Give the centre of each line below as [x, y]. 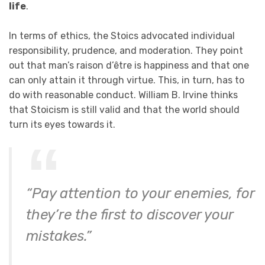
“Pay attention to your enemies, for [140, 193]
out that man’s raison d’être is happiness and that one [129, 66]
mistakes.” [59, 236]
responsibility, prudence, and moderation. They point [126, 51]
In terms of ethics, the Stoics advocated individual [122, 36]
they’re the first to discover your [130, 214]
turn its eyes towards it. [62, 125]
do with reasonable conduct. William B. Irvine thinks [123, 95]
